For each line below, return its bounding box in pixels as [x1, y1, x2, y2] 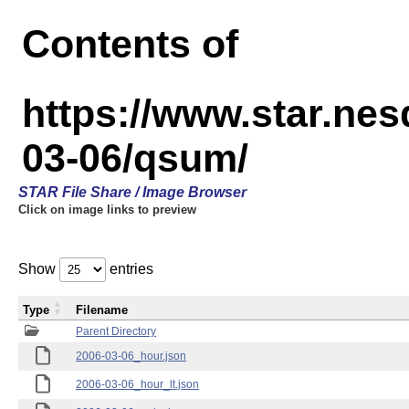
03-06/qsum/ [22, 136, 248, 180]
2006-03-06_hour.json [76, 350, 186, 362]
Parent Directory [76, 325, 156, 338]
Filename [76, 303, 128, 317]
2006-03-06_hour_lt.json [76, 378, 199, 391]
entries [106, 261, 153, 277]
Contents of [22, 22, 238, 66]
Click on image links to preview [18, 203, 196, 216]
